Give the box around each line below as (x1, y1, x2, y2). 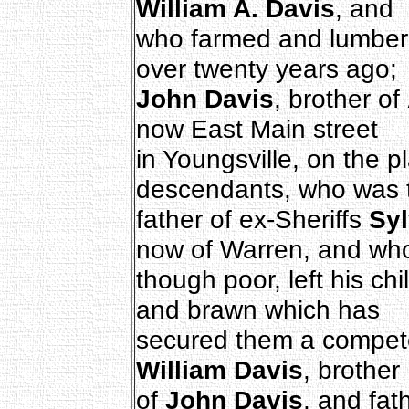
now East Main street (135, 113, 378, 143)
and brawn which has (135, 294, 380, 324)
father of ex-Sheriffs (135, 204, 369, 234)
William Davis (135, 354, 303, 384)
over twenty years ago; (135, 53, 397, 83)
